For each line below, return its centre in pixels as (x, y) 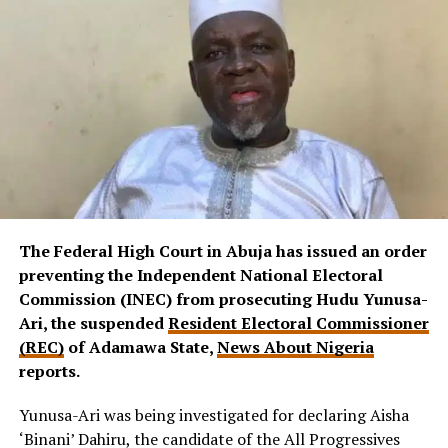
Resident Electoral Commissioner (298, 323)
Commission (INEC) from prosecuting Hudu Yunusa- (223, 299)
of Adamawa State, (140, 347)
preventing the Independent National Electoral (200, 275)
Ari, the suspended (93, 323)
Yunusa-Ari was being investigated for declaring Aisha (213, 415)
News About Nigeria (295, 347)
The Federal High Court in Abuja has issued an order (222, 251)
